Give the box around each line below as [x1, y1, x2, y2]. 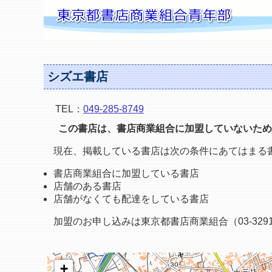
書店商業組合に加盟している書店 [53, 168, 199, 179]
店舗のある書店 [53, 181, 121, 192]
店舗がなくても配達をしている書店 [53, 194, 209, 205]
